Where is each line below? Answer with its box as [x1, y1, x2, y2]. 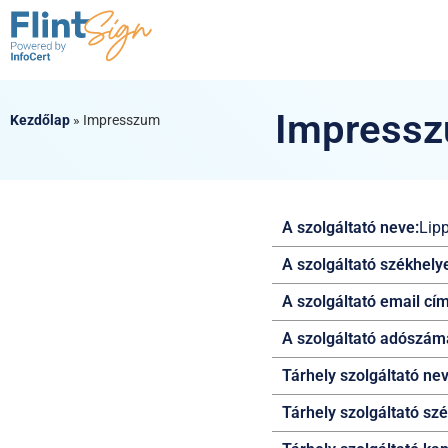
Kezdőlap [10, 112, 70, 128]
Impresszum [83, 112, 160, 128]
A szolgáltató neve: [282, 218, 419, 237]
